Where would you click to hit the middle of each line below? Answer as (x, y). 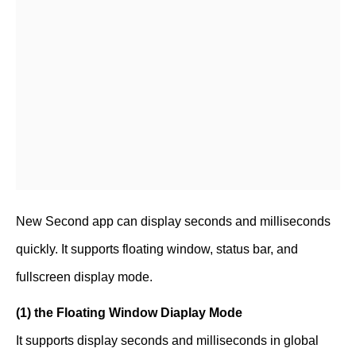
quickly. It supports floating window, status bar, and (157, 250)
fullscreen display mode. (84, 277)
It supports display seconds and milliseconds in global (167, 341)
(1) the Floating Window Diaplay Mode (129, 313)
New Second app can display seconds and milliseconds (173, 222)
